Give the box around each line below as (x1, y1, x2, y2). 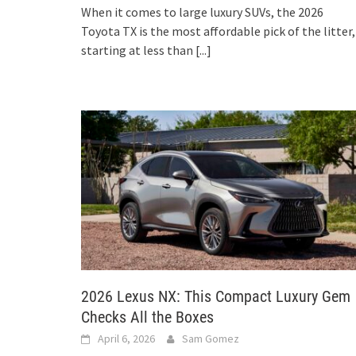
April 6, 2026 (98, 331, 155, 346)
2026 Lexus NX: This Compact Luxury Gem (81, 286, 350, 306)
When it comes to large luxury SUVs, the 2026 (81, 4, 323, 21)
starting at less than (81, 42, 195, 59)
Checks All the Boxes (81, 307, 214, 327)
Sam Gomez (182, 331, 239, 346)
